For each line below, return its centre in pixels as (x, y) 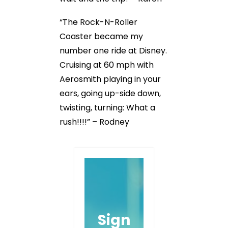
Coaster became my (101, 36)
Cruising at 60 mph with (107, 65)
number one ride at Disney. (113, 51)
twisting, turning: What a (107, 108)
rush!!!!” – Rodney (94, 122)
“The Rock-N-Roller (98, 22)
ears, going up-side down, (110, 93)
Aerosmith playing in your (110, 79)
